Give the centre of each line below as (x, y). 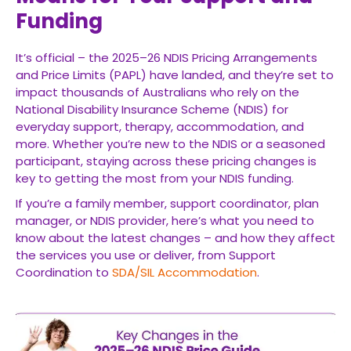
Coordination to (64, 272)
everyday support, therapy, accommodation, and (160, 127)
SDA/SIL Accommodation (185, 272)
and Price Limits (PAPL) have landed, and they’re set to (175, 75)
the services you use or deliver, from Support (146, 255)
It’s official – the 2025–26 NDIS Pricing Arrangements (166, 58)
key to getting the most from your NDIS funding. (155, 178)
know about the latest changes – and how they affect (175, 238)
